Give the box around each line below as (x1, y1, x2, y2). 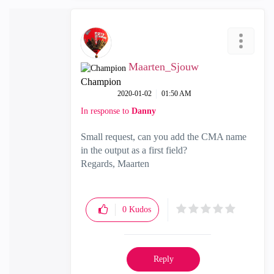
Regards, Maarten (81, 158, 149, 169)
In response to (81, 106, 131, 116)
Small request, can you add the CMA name (81, 131, 246, 142)
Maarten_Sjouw (128, 61, 199, 73)
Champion (81, 76, 121, 87)
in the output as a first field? (81, 145, 187, 155)
